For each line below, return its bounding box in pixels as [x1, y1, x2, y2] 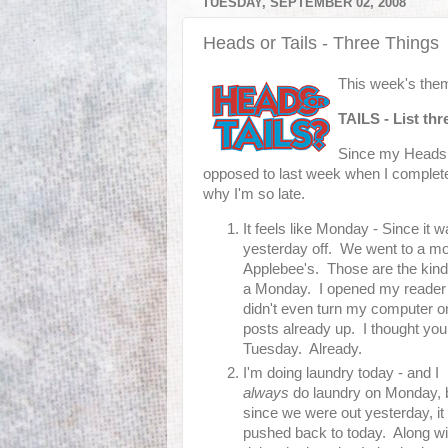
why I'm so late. [203, 186, 305, 203]
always [243, 384, 289, 401]
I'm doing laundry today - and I [243, 364, 439, 381]
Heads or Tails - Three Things [203, 32, 439, 53]
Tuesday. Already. [243, 340, 362, 357]
